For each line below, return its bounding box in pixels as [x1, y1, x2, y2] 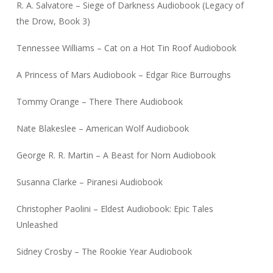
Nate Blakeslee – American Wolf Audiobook [16, 122, 189, 135]
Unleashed [16, 219, 58, 231]
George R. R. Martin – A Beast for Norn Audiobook [16, 149, 216, 161]
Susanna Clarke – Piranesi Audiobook [16, 176, 163, 188]
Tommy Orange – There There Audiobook [16, 96, 183, 108]
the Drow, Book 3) [16, 15, 90, 27]
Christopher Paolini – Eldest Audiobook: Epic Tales [16, 203, 213, 215]
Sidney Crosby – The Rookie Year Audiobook [16, 246, 192, 258]
